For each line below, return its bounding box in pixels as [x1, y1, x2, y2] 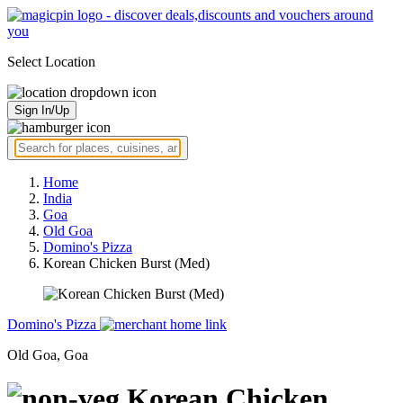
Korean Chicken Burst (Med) [43, 255, 210, 271]
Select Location [7, 54, 95, 69]
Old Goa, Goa [7, 347, 88, 363]
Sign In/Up [14, 103, 69, 117]
